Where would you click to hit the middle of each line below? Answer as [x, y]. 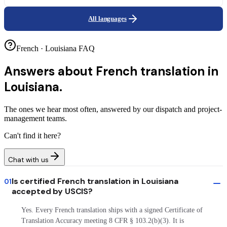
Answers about [48, 71]
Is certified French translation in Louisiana [95, 181]
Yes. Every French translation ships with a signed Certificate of [112, 210]
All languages [107, 19]
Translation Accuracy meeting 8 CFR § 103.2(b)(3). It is [102, 221]
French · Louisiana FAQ [55, 49]
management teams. [35, 119]
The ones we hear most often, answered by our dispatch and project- [113, 109]
